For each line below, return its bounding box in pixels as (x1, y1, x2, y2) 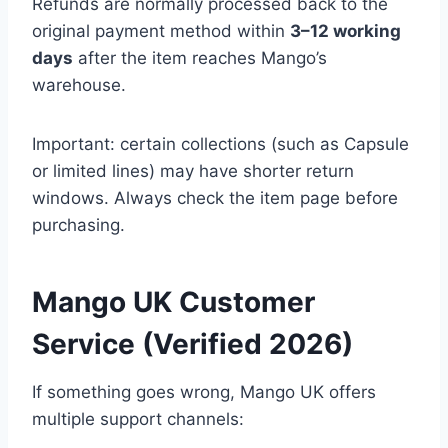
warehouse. (32, 75, 126, 96)
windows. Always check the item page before (32, 188, 398, 209)
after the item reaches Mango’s (73, 48, 327, 69)
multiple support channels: (32, 409, 244, 430)
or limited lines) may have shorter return (32, 161, 354, 182)
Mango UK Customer (32, 285, 315, 320)
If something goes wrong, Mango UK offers (32, 382, 376, 403)
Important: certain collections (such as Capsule (32, 134, 409, 155)
